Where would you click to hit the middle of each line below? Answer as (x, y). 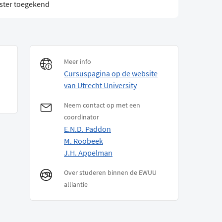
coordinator (82, 117)
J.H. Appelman (88, 153)
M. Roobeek (83, 141)
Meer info (78, 62)
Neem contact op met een (102, 105)
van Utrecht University (100, 85)
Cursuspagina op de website (111, 74)
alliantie (76, 185)
